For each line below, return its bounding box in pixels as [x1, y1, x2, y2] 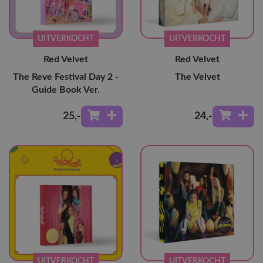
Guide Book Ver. [32, 85, 100, 95]
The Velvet [174, 72, 220, 82]
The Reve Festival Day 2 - [13, 72, 119, 82]
